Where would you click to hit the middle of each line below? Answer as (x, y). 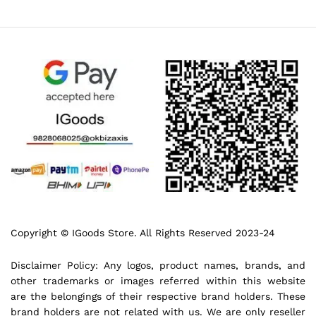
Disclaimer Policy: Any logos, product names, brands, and (158, 265)
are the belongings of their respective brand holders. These (158, 296)
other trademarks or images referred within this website (158, 280)
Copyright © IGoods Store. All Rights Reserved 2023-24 (143, 233)
